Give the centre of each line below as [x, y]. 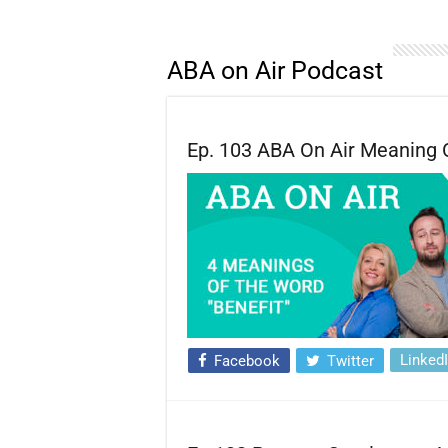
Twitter [350, 360]
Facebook [247, 360]
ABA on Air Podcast [275, 70]
